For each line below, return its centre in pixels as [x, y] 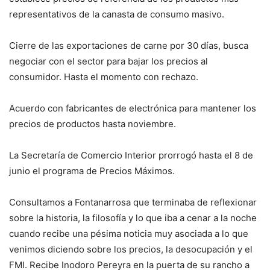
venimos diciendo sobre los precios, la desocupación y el [131, 250]
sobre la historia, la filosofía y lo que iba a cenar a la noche [133, 218]
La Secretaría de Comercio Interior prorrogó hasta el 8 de [131, 155]
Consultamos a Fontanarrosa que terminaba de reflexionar [133, 202]
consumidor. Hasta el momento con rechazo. [104, 77]
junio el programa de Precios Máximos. [92, 171]
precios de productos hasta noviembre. [93, 124]
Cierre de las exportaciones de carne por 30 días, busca [129, 46]
